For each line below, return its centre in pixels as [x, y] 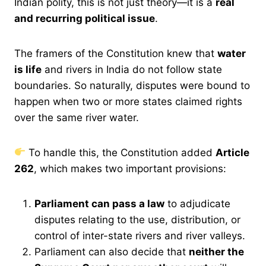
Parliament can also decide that [112, 251]
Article [233, 152]
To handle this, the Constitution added [121, 152]
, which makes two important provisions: [130, 168]
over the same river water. [77, 117]
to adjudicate [197, 203]
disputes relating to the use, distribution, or [137, 219]
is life [28, 69]
